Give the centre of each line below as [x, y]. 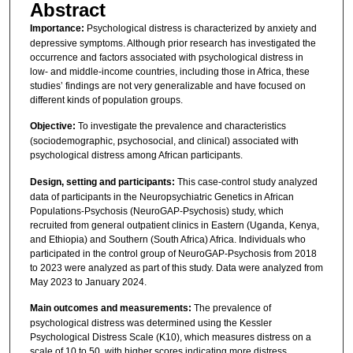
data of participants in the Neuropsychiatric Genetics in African [162, 197]
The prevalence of [231, 308]
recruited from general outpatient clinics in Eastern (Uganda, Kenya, [174, 225]
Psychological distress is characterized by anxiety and [200, 28]
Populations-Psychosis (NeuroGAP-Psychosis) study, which [156, 211]
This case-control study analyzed [246, 182]
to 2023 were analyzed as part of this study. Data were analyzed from [176, 268]
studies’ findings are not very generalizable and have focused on [167, 85]
